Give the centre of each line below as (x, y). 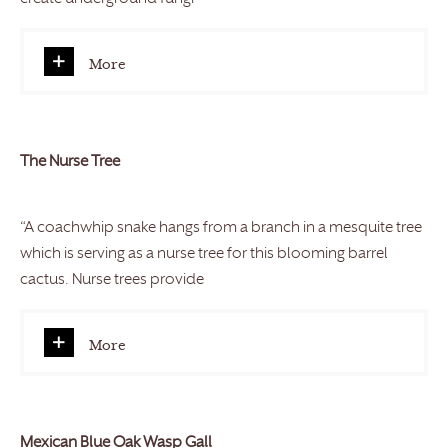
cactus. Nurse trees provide (112, 281)
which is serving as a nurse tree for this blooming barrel (204, 255)
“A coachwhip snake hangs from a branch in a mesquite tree (221, 229)
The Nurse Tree (70, 163)
